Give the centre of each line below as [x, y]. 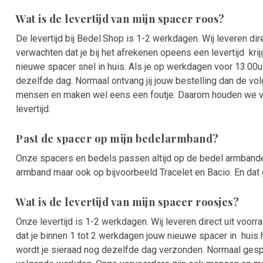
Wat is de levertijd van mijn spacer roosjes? [127, 202]
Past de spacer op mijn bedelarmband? [117, 139]
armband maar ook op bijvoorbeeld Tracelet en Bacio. [124, 173]
